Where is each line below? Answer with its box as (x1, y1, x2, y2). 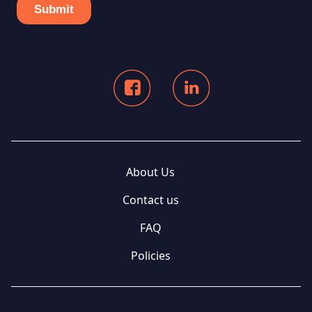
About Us (126, 164, 175, 180)
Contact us (122, 192, 179, 208)
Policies (130, 247, 171, 263)
